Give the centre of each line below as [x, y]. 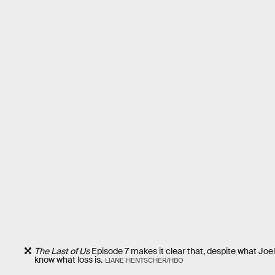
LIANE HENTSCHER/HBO [144, 260]
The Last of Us [62, 251]
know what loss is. [68, 259]
